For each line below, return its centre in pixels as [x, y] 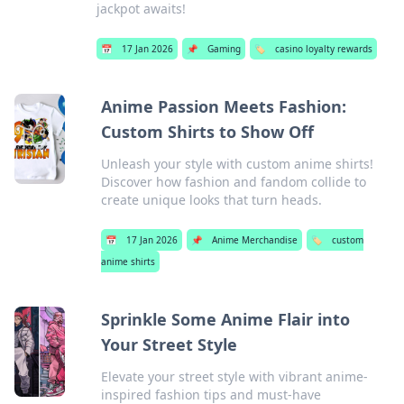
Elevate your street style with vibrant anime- [234, 376]
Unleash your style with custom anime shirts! [238, 164]
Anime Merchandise [255, 240]
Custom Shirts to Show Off [208, 132]
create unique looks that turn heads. [212, 200]
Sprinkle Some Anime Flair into [225, 319]
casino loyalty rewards [324, 49]
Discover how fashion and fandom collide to [234, 182]
